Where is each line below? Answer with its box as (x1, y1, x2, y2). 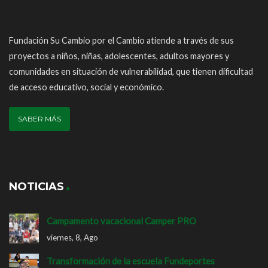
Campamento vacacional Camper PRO (47, 215, 196, 226)
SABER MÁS (18, 114, 61, 123)
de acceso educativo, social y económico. (9, 81, 164, 92)
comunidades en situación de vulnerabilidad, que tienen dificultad (9, 66, 253, 77)
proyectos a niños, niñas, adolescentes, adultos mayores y (9, 50, 229, 61)
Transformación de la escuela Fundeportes (47, 255, 215, 266)
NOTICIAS (9, 179, 64, 193)
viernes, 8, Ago (47, 232, 98, 242)
